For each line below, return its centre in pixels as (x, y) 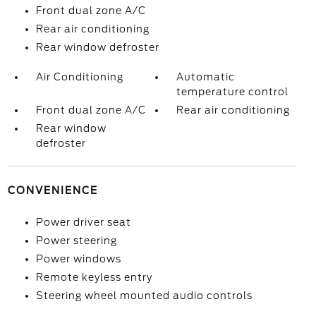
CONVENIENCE (53, 190)
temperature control (233, 92)
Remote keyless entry (94, 277)
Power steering (76, 241)
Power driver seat (83, 222)
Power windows (78, 259)
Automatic (206, 77)
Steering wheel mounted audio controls (144, 296)
